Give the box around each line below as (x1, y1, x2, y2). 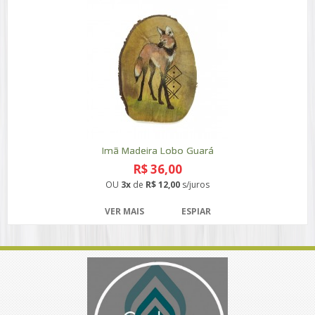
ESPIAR (181, 205, 211, 217)
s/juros (180, 179, 210, 191)
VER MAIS (104, 205, 144, 217)
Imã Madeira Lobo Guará (101, 144, 214, 157)
